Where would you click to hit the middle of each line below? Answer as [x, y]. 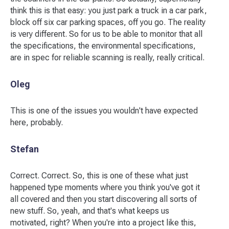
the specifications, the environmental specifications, [103, 46]
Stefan [25, 149]
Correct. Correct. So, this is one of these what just [99, 176]
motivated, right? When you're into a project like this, [103, 223]
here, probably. [37, 122]
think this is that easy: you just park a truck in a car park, [109, 10]
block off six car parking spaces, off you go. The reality [108, 22]
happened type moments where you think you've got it [105, 187]
